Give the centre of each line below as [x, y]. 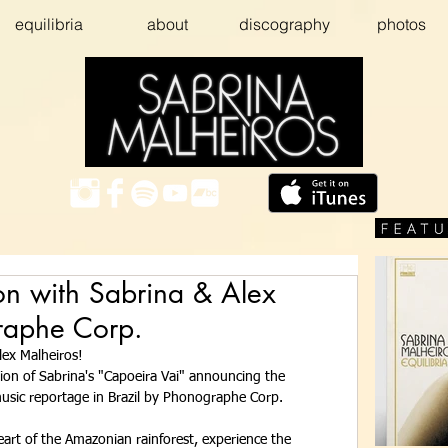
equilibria [49, 24]
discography [284, 24]
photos [401, 24]
